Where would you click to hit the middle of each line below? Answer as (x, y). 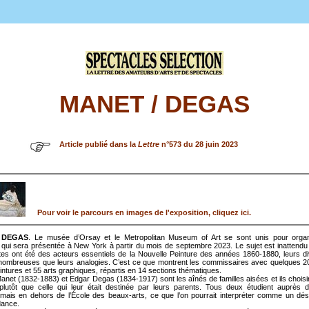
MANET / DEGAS (154, 104)
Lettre (149, 144)
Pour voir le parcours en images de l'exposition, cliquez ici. (144, 213)
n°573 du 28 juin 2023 (199, 144)
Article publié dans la (99, 144)
